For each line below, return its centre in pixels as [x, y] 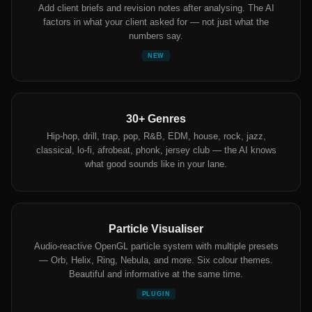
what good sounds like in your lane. [156, 164]
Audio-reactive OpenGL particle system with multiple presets [156, 247]
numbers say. [156, 36]
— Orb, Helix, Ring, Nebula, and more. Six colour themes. [156, 260]
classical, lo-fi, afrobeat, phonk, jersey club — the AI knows [156, 150]
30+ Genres [156, 119]
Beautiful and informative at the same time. [156, 274]
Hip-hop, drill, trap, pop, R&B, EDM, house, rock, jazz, [156, 136]
